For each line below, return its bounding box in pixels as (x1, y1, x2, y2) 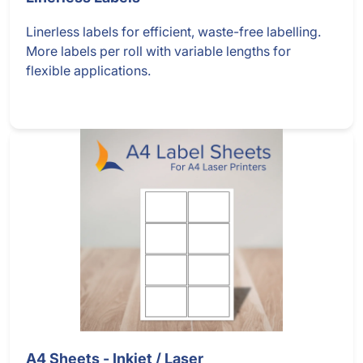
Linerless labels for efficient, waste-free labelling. (26, 23, 321, 41)
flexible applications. (26, 62, 151, 79)
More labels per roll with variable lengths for (26, 43, 291, 60)
